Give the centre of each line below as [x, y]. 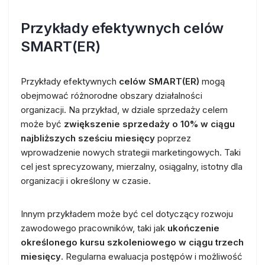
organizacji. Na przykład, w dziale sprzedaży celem [124, 109]
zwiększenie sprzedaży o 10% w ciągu [149, 124]
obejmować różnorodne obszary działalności [112, 95]
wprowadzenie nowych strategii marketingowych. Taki [131, 152]
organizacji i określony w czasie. [86, 180]
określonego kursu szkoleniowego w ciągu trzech [132, 242]
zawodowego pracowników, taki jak [94, 228]
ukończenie [193, 228]
